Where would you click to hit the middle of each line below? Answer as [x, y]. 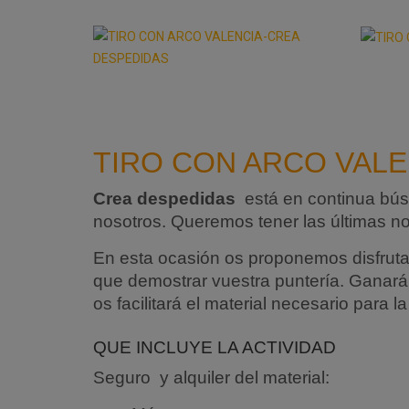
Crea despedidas [164, 199]
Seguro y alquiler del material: [211, 378]
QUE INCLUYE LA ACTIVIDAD [215, 347]
